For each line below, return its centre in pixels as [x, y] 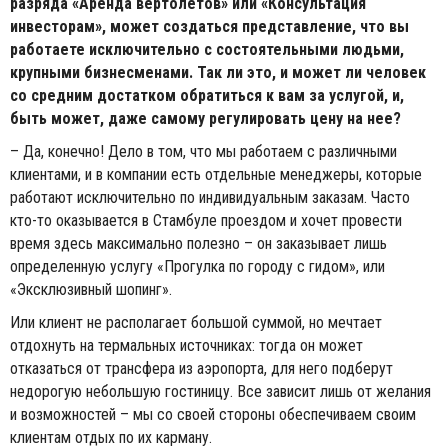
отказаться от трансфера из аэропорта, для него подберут [201, 369]
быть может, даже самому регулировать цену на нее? [205, 119]
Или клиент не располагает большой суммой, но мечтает [196, 323]
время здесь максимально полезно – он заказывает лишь [198, 244]
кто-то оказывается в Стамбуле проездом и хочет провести [206, 221]
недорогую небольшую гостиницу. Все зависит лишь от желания [220, 392]
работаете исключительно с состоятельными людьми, [207, 50]
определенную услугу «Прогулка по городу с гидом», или [197, 267]
